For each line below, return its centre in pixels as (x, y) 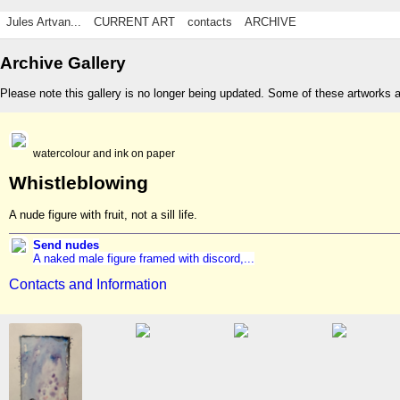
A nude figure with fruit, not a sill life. (103, 214)
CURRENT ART (134, 22)
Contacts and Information (88, 285)
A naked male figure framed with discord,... (144, 258)
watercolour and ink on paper (104, 153)
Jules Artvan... (44, 22)
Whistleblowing (79, 183)
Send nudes (66, 245)
